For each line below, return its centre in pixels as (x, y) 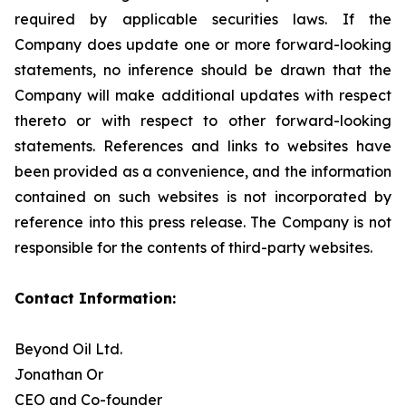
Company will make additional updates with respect (203, 95)
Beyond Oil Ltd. (68, 349)
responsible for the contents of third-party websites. (193, 247)
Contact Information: (95, 298)
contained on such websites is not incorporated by (203, 197)
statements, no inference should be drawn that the (203, 70)
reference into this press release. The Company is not (203, 222)
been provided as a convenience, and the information (203, 171)
